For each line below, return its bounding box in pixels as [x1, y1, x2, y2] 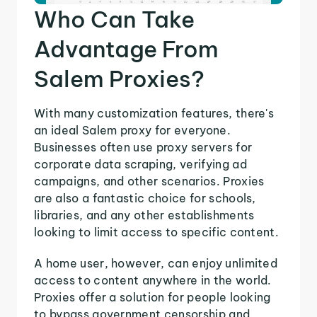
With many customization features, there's [34, 105, 275, 120]
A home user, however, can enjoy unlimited [34, 255, 278, 270]
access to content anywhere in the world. [34, 272, 272, 287]
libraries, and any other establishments [34, 207, 255, 222]
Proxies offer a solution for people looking [34, 289, 271, 304]
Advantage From [34, 34, 219, 63]
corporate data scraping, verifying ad [34, 156, 247, 171]
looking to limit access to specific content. [34, 224, 279, 239]
